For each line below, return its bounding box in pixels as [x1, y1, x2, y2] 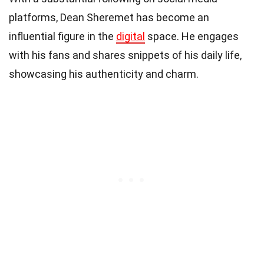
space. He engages [145, 29, 239, 42]
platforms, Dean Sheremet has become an [9, 11, 209, 24]
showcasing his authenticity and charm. [9, 67, 199, 80]
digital [116, 29, 145, 42]
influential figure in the [9, 29, 116, 42]
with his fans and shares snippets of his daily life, [9, 48, 242, 61]
